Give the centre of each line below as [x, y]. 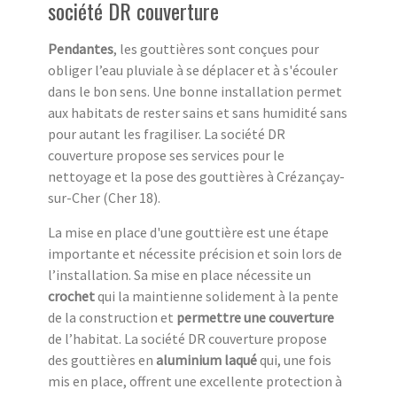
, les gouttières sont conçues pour [216, 49]
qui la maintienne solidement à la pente [217, 296]
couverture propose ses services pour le [166, 156]
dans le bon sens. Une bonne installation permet [195, 92]
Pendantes [81, 49]
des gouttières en [102, 360]
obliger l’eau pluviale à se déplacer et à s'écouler [193, 70]
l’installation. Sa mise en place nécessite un [179, 275]
